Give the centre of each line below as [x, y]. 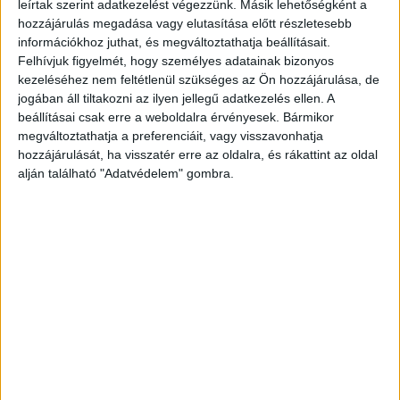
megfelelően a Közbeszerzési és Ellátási [161, 369]
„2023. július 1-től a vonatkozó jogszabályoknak [190, 342]
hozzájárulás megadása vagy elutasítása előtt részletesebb [185, 24]
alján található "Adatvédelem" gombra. [126, 174]
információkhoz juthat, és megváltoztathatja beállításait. [174, 42]
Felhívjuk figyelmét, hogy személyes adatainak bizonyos [176, 61]
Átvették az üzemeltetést [125, 309]
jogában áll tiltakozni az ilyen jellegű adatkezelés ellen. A [176, 99]
